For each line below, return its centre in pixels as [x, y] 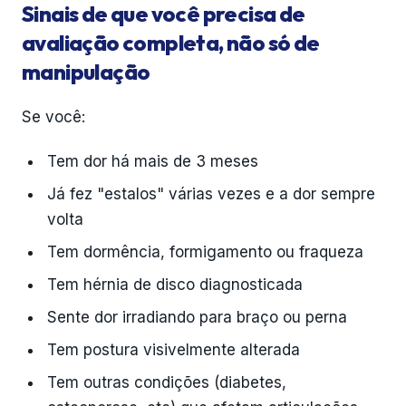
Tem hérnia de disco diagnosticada [175, 285]
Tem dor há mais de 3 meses [153, 161]
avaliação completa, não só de [171, 43]
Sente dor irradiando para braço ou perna [197, 317]
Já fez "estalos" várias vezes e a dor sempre [211, 194]
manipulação [86, 72]
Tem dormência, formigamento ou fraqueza [205, 252]
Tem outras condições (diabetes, [167, 382]
